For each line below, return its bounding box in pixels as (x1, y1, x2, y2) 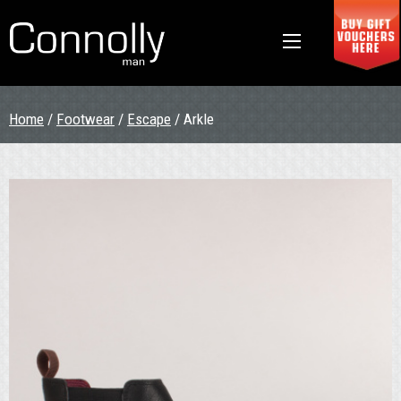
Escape (127, 110, 171, 128)
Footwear (56, 110, 115, 128)
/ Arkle (171, 110, 214, 128)
